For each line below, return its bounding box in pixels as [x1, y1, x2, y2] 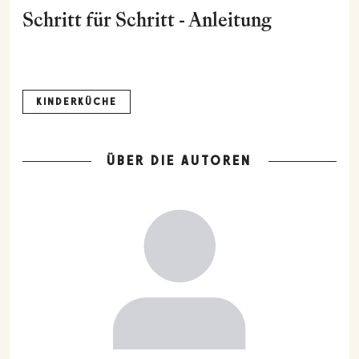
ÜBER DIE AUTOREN [107, 153, 252, 169]
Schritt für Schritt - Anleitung [22, 7, 272, 33]
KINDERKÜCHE [36, 96, 117, 108]
